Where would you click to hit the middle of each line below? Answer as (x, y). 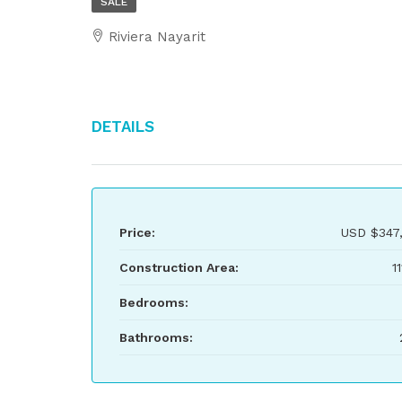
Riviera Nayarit (157, 37)
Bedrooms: (154, 302)
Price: (137, 232)
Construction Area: (179, 267)
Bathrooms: (156, 337)
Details (123, 125)
